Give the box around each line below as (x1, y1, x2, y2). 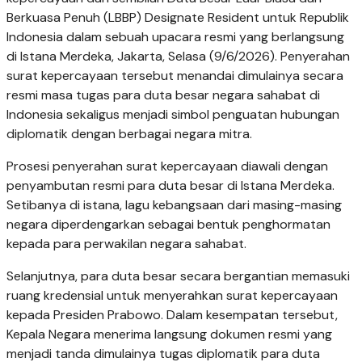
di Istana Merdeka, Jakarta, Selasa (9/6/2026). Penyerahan (6, 48, 350, 65)
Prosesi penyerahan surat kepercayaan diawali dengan (6, 158, 328, 175)
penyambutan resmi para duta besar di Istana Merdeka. (6, 177, 335, 195)
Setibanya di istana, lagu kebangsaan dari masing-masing (6, 196, 342, 214)
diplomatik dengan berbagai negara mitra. (6, 125, 252, 143)
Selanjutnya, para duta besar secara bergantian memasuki (6, 267, 350, 285)
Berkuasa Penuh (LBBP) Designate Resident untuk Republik (6, 9, 349, 27)
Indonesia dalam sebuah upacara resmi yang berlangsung (6, 28, 344, 46)
